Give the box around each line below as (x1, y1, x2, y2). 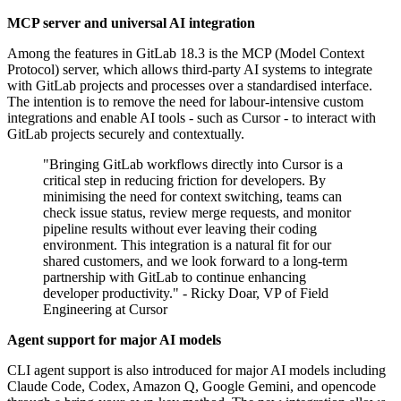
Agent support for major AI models (7, 332, 221, 348)
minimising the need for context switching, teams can (43, 189, 342, 205)
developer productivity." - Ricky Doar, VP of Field (43, 286, 328, 302)
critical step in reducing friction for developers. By (43, 173, 326, 189)
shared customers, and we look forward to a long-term (43, 253, 347, 269)
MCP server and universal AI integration (7, 15, 255, 31)
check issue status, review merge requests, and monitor (43, 205, 351, 221)
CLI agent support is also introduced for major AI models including (7, 363, 386, 379)
